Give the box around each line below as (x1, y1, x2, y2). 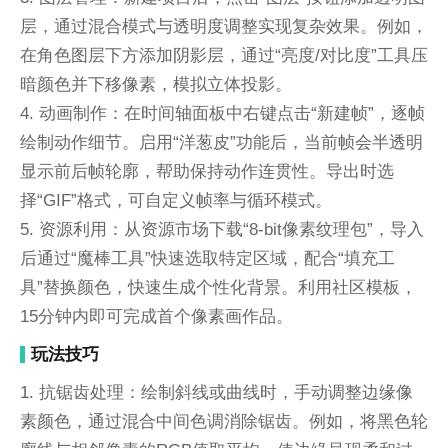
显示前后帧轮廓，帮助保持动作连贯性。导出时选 (19, 160, 394, 181)
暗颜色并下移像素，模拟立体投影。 (19, 73, 292, 94)
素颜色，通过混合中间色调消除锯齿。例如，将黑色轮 (19, 410, 428, 431)
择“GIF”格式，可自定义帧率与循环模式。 (19, 189, 332, 210)
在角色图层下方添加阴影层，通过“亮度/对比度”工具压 (19, 44, 428, 65)
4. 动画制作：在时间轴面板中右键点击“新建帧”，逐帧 (19, 102, 425, 123)
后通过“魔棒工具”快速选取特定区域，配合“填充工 (19, 247, 395, 268)
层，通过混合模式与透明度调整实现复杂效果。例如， (19, 15, 428, 36)
